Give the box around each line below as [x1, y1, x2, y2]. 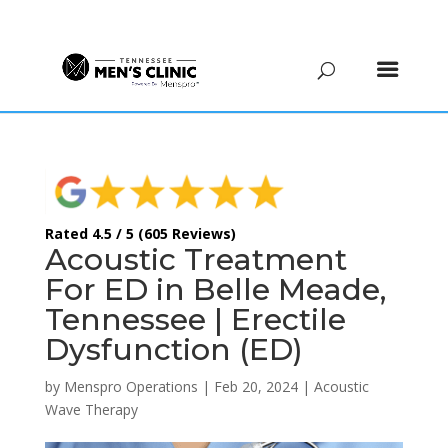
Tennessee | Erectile [44, 300, 346, 338]
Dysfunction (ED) [44, 330, 303, 368]
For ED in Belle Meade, [44, 270, 386, 308]
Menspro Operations [63, 376, 198, 396]
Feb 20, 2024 [213, 376, 298, 396]
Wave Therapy [44, 399, 138, 419]
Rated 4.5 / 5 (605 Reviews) [44, 223, 236, 243]
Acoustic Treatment [44, 240, 347, 278]
